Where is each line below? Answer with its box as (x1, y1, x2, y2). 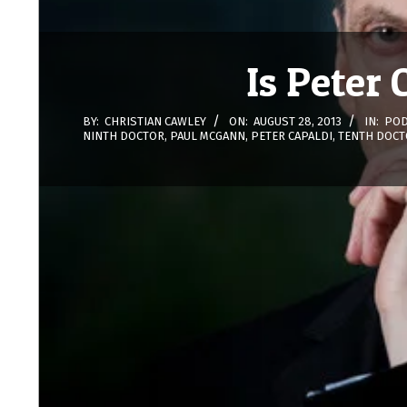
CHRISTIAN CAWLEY (104, 114, 206, 128)
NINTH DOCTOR (83, 128, 164, 143)
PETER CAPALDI (251, 128, 333, 143)
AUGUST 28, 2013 (253, 114, 342, 128)
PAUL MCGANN (170, 128, 245, 143)
